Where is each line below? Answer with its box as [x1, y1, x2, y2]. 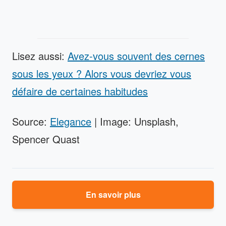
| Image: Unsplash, [91, 114, 179, 129]
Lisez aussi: [12, 48, 68, 63]
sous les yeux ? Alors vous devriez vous [12, 66, 191, 81]
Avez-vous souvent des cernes [68, 48, 205, 63]
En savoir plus [85, 188, 141, 200]
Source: [12, 114, 50, 129]
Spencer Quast [12, 131, 80, 146]
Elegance [50, 114, 91, 129]
